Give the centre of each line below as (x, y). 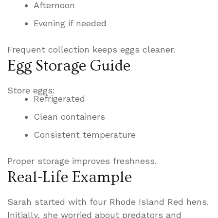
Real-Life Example (70, 177)
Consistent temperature (85, 135)
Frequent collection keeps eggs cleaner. (91, 50)
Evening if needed (70, 23)
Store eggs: (31, 91)
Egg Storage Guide (69, 66)
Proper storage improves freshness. (82, 161)
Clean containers (69, 117)
